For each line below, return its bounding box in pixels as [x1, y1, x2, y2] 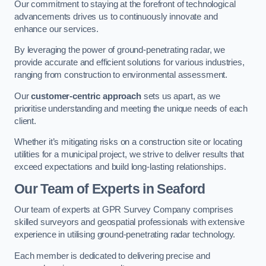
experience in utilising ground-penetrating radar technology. [14, 230, 236, 240]
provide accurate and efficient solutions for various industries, [14, 58, 245, 68]
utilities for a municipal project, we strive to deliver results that [14, 150, 245, 160]
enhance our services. [14, 24, 99, 34]
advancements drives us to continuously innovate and [14, 11, 218, 21]
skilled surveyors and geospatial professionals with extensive [14, 217, 245, 227]
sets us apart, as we [141, 91, 220, 101]
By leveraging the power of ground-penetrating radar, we [14, 45, 226, 55]
